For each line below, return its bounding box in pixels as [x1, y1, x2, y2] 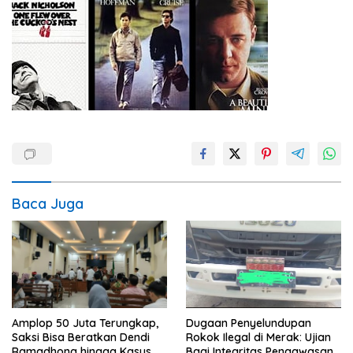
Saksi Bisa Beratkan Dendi [12, 329, 150, 344]
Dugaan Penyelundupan [186, 315, 311, 330]
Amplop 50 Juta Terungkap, [12, 315, 158, 330]
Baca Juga [12, 195, 84, 214]
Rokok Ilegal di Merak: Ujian [186, 329, 331, 344]
